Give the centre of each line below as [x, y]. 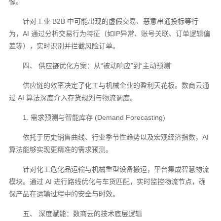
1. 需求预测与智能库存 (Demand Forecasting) [94, 117]
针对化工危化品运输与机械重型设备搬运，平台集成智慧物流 [116, 169]
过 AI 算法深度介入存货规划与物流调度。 [73, 97]
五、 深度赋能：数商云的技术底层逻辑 [83, 213]
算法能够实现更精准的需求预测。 [61, 149]
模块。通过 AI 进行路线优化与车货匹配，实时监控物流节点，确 [108, 181]
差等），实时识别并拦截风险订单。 [64, 46]
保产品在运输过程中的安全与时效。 [64, 194]
